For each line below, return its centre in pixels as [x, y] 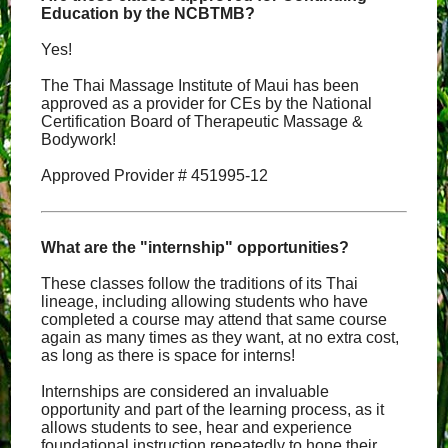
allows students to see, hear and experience [197, 427]
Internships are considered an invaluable [185, 391]
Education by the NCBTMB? [148, 13]
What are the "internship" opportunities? [195, 247]
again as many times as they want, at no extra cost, [220, 337]
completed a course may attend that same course [214, 319]
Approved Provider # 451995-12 [155, 175]
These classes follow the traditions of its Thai [200, 283]
